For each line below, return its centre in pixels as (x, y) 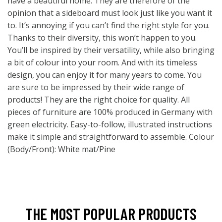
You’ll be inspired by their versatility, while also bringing (111, 50)
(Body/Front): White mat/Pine (61, 149)
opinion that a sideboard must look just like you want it (110, 13)
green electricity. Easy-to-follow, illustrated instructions (110, 124)
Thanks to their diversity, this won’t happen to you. (102, 38)
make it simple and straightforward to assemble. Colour (111, 137)
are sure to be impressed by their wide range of (96, 87)
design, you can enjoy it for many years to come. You (105, 75)
